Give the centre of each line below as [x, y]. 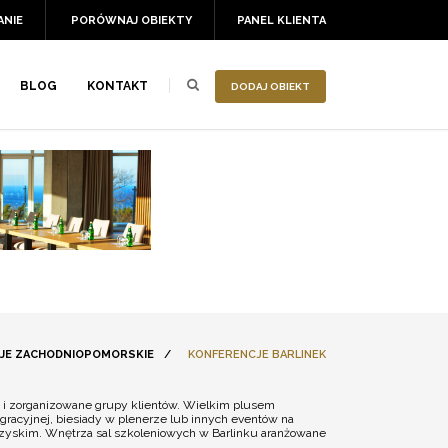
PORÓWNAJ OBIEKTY [131, 20]
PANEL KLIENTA [281, 20]
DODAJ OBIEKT [270, 86]
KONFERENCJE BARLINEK [257, 354]
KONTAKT [117, 86]
